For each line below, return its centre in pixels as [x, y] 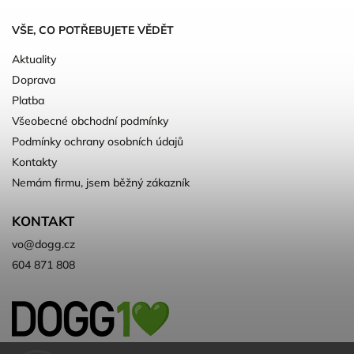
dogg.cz [55, 245]
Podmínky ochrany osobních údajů [98, 142]
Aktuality [34, 60]
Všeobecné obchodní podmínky [90, 121]
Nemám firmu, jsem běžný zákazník [101, 183]
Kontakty [34, 162]
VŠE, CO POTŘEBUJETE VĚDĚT [93, 30]
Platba [28, 101]
